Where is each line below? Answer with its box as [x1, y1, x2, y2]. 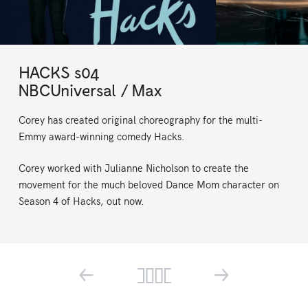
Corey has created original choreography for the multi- [18, 112, 263, 126]
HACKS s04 [18, 62, 99, 82]
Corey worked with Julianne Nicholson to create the [18, 161, 249, 175]
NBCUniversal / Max [18, 80, 162, 100]
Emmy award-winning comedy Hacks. [18, 129, 185, 143]
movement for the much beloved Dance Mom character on [18, 177, 279, 192]
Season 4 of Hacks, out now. [18, 194, 144, 208]
